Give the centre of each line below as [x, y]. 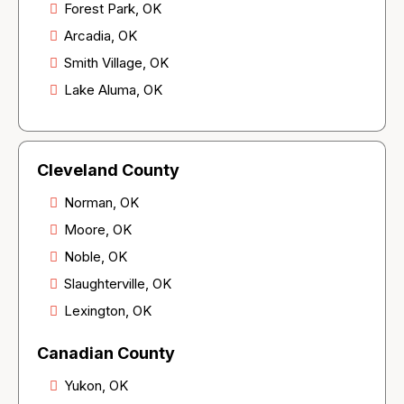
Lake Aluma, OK [113, 90]
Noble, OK [96, 257]
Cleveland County [108, 170]
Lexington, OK [108, 311]
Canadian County [106, 353]
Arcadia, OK [101, 36]
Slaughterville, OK [118, 284]
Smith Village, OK [116, 63]
